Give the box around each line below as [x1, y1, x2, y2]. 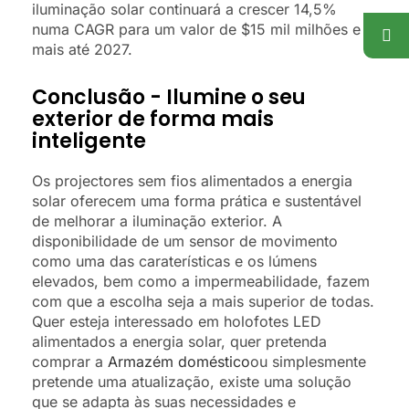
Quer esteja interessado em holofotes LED [32, 312, 321, 331]
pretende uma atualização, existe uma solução [32, 372, 351, 392]
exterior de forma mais [32, 105, 274, 134]
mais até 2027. [32, 40, 132, 59]
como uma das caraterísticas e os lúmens [32, 252, 317, 271]
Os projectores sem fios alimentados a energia [32, 172, 352, 191]
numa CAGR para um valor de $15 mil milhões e [32, 20, 361, 39]
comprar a [32, 352, 108, 372]
